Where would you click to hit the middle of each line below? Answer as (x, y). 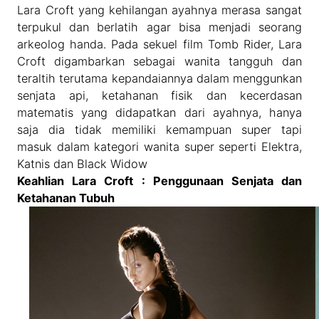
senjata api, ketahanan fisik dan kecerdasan (159, 96)
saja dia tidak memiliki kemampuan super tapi (159, 130)
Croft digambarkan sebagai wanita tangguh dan (159, 62)
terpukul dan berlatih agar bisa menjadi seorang (159, 27)
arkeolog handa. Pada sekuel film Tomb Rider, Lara (159, 45)
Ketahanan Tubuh (66, 198)
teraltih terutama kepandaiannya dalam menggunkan (159, 79)
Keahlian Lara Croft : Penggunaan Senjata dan (159, 181)
